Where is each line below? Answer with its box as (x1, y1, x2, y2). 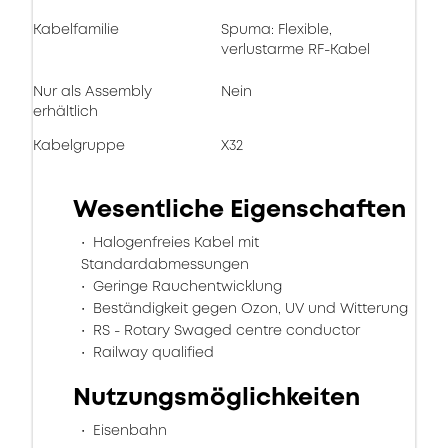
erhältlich (33, 101, 98, 121)
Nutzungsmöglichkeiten (73, 380, 360, 414)
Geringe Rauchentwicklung (89, 276, 282, 296)
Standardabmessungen (81, 254, 249, 274)
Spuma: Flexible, (221, 19, 332, 39)
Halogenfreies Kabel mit (89, 232, 259, 252)
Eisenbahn (89, 420, 167, 440)
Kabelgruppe (33, 135, 125, 155)
